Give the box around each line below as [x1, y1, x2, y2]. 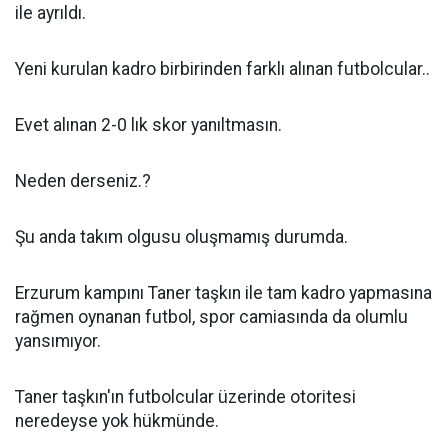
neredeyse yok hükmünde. [15, 411, 219, 431]
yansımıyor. [15, 331, 101, 351]
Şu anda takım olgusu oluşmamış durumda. [15, 227, 348, 247]
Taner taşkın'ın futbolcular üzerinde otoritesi [15, 387, 356, 407]
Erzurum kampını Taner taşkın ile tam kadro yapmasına [15, 283, 432, 303]
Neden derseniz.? [15, 171, 151, 191]
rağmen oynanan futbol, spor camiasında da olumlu [15, 307, 408, 327]
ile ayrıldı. [15, 3, 86, 23]
